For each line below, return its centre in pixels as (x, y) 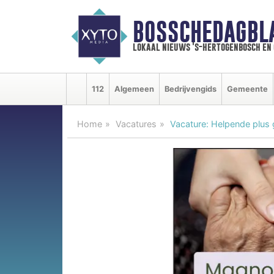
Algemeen (134, 89)
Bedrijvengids (191, 89)
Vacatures (136, 124)
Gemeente (247, 89)
